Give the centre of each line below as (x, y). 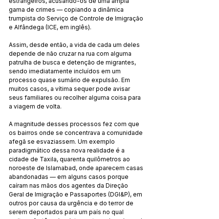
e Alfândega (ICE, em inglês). (50, 27)
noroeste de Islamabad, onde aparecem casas (77, 168)
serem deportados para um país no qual (67, 212)
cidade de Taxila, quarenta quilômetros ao (70, 159)
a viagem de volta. (35, 106)
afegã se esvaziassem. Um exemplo (63, 141)
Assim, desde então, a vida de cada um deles (75, 44)
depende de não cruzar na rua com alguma (71, 53)
